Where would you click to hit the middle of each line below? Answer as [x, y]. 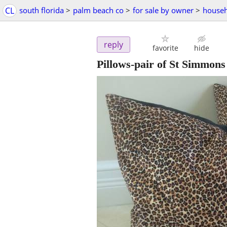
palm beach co [98, 10]
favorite [165, 48]
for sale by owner [163, 10]
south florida [42, 10]
